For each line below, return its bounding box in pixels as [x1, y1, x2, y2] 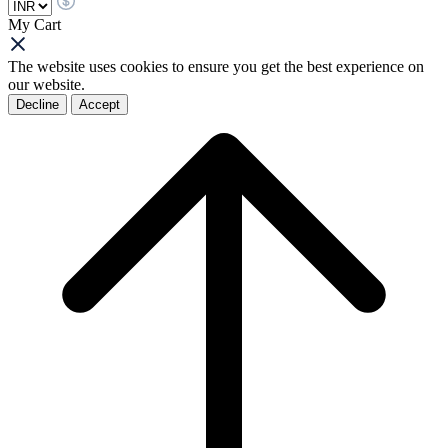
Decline [16, 96, 59, 112]
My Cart [8, 15, 61, 33]
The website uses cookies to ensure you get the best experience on [8, 57, 424, 75]
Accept [79, 96, 120, 112]
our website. [8, 75, 85, 93]
